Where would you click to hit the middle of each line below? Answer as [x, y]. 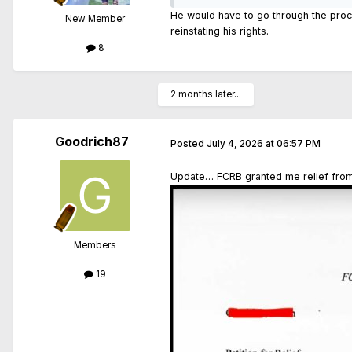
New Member [95, 18]
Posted [189, 143]
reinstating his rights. [221, 31]
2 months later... [206, 95]
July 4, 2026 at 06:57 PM [264, 143]
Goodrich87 [92, 142]
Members [95, 246]
